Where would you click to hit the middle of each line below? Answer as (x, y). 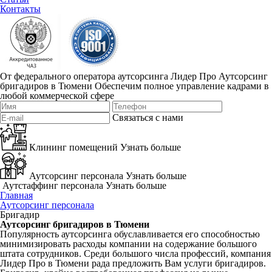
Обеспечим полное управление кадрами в (182, 86)
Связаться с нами (148, 117)
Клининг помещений (73, 147)
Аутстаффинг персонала (53, 185)
